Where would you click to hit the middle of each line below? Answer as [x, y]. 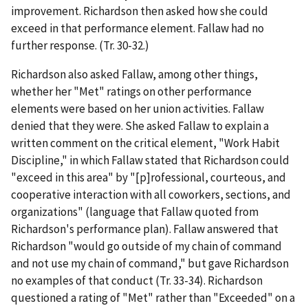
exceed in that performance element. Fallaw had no [137, 28]
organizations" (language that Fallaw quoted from [135, 211]
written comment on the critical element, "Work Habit [145, 143]
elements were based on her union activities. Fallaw [137, 108]
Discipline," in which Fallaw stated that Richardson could [150, 160]
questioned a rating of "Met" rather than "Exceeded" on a [153, 297]
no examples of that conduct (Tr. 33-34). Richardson [137, 280]
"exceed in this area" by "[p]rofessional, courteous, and [148, 177]
